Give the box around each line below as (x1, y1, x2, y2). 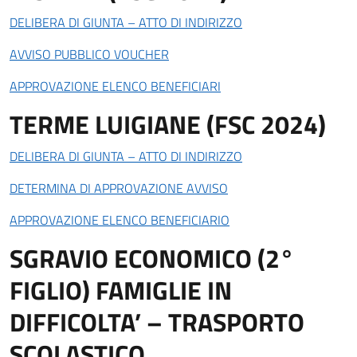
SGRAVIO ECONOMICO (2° (10, 239, 294, 277)
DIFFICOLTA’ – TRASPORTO (10, 303, 304, 341)
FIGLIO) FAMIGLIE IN (10, 271, 232, 309)
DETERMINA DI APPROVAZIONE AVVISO (10, 178, 228, 198)
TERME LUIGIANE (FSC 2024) (10, 105, 326, 143)
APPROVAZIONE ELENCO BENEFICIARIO (10, 210, 229, 229)
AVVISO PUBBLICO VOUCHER (10, 45, 169, 64)
